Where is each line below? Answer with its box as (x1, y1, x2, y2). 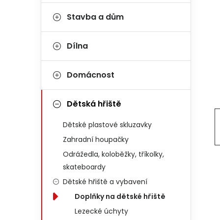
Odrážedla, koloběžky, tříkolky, (63, 149, 164, 159)
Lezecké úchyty (75, 206, 128, 216)
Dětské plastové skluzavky (63, 120, 152, 130)
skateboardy (63, 162, 106, 172)
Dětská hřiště (67, 98, 121, 110)
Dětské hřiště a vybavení (63, 177, 147, 187)
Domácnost (67, 69, 114, 81)
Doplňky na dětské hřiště (75, 192, 165, 201)
